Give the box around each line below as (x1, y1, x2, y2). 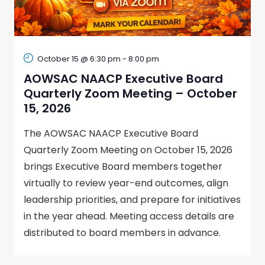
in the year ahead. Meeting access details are (24, 209, 234, 223)
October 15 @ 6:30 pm (37, 53, 121, 64)
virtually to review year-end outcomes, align (24, 176, 228, 190)
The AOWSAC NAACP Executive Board (24, 126, 198, 140)
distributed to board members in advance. (24, 225, 221, 240)
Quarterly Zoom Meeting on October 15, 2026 (24, 143, 232, 157)
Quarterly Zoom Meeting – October (24, 85, 237, 102)
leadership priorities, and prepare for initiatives (24, 192, 241, 206)
